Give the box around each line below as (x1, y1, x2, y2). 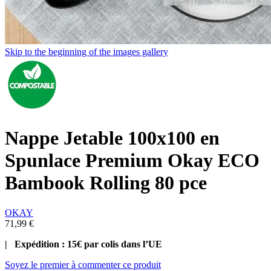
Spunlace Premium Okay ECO (5, 149, 260, 172)
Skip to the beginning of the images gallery (5, 47, 168, 57)
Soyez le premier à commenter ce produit (5, 259, 161, 270)
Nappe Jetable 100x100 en (5, 127, 220, 149)
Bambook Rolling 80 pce (5, 172, 207, 194)
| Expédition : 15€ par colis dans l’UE (5, 238, 162, 249)
